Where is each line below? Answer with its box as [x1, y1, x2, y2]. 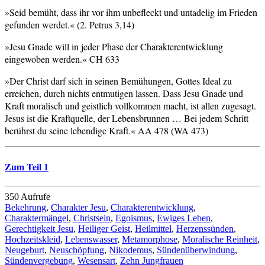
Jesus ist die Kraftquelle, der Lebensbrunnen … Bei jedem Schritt [5, 111, 248, 124]
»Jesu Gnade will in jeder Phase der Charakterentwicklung [5, 40, 223, 53]
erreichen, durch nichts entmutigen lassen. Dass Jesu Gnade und [5, 86, 243, 99]
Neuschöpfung [49, 245, 104, 256]
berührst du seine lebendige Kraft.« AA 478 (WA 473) [5, 124, 208, 137]
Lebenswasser [65, 234, 117, 245]
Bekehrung [5, 202, 46, 213]
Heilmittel [135, 224, 172, 234]
